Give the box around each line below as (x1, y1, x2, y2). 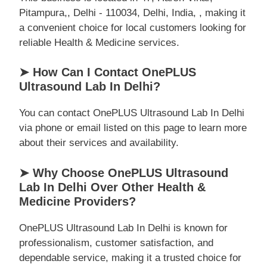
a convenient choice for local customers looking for (19, 21, 246, 33)
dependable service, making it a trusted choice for (19, 252, 241, 263)
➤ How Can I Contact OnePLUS (19, 66, 196, 79)
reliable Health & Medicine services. (19, 36, 179, 48)
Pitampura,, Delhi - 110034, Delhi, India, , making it (19, 7, 246, 18)
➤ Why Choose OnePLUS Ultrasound (19, 166, 228, 179)
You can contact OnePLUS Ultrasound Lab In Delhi (19, 107, 244, 119)
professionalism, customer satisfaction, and (19, 237, 213, 249)
